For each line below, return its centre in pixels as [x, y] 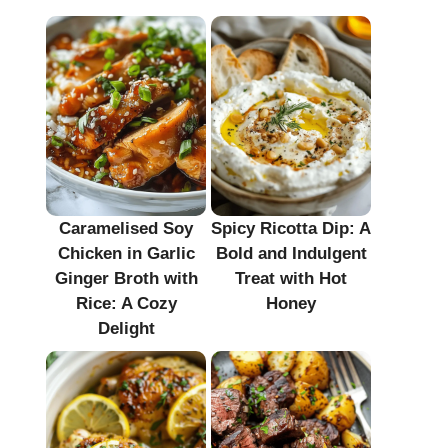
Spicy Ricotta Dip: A [291, 228]
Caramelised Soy [126, 228]
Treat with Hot [291, 278]
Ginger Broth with [126, 278]
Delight [126, 328]
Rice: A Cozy [126, 303]
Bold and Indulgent [291, 253]
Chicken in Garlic [126, 253]
